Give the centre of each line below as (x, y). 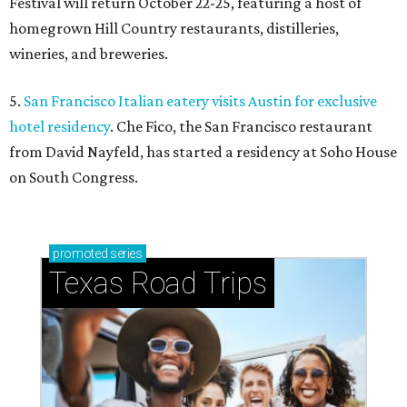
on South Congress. (74, 178)
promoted (80, 254)
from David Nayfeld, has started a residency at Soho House (203, 152)
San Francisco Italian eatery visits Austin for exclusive (200, 101)
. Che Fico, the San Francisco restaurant (241, 127)
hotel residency (60, 127)
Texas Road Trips (158, 283)
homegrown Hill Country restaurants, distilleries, (174, 29)
